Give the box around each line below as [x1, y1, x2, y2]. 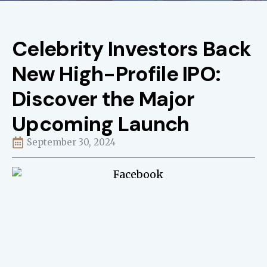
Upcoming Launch [12, 110, 190, 138]
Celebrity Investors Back [12, 35, 252, 63]
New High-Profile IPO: [12, 60, 221, 88]
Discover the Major [12, 85, 195, 113]
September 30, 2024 [27, 136, 116, 148]
